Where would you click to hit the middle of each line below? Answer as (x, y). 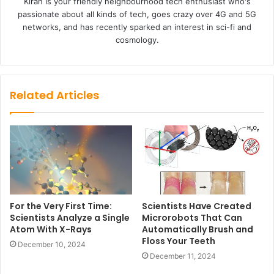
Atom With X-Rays (51, 230)
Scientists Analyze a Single (70, 218)
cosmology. (137, 40)
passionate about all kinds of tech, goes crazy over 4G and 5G (137, 14)
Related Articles (54, 95)
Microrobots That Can (192, 218)
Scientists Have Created (197, 206)
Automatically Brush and (198, 230)
